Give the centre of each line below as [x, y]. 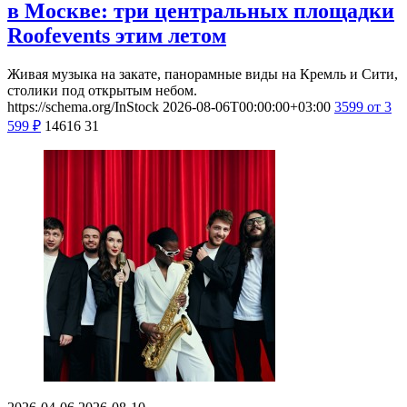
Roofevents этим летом [117, 36]
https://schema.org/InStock [83, 107]
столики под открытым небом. [102, 91]
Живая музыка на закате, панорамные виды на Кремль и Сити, [203, 74]
